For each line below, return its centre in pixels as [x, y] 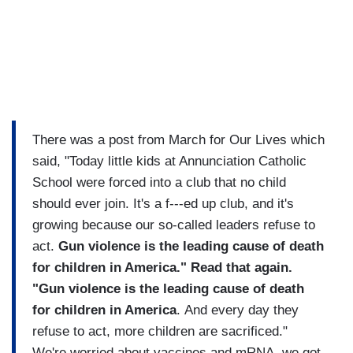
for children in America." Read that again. [162, 267]
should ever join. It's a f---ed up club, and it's [163, 203]
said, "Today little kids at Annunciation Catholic [169, 161]
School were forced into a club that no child [159, 182]
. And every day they [238, 310]
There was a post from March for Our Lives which [178, 139]
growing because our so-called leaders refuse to [174, 225]
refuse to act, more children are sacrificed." [160, 331]
